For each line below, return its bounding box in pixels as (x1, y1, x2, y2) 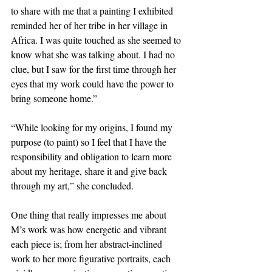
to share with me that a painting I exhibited (11, 4, 175, 18)
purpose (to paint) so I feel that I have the (11, 135, 169, 149)
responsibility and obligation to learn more (11, 150, 174, 163)
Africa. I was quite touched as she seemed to (11, 33, 183, 47)
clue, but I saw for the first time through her (11, 63, 178, 76)
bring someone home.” (11, 92, 97, 105)
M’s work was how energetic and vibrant (11, 223, 169, 236)
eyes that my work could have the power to (11, 77, 176, 90)
